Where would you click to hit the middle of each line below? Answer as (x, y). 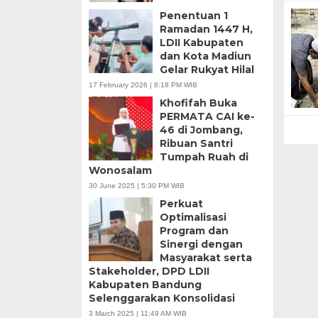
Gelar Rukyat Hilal (207, 69)
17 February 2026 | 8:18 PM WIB (143, 84)
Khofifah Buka (198, 103)
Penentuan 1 (193, 15)
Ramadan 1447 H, (206, 29)
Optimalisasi (193, 217)
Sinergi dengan (201, 244)
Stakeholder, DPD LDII (149, 271)
